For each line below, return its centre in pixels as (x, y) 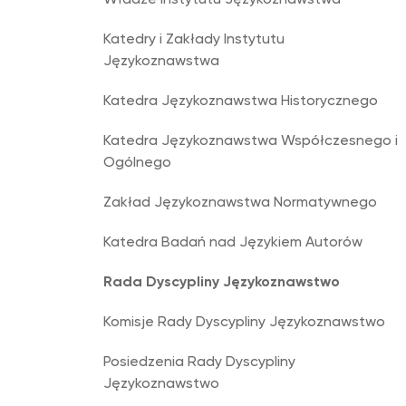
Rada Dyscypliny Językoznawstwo (222, 283)
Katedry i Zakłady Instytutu (194, 40)
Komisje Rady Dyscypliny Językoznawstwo (244, 323)
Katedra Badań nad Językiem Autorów (233, 243)
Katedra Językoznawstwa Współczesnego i (251, 141)
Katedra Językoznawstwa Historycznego (241, 101)
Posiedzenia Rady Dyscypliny (199, 362)
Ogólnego (137, 163)
